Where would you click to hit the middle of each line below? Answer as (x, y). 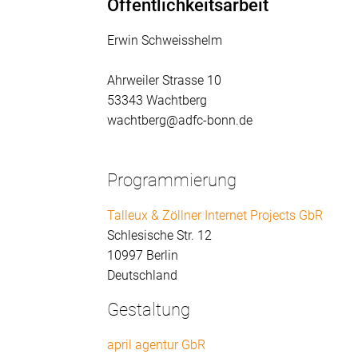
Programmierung (172, 181)
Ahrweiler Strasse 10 (165, 81)
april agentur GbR (157, 345)
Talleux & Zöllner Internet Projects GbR (215, 216)
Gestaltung (149, 310)
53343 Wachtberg (157, 101)
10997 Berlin (143, 256)
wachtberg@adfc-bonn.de (180, 121)
